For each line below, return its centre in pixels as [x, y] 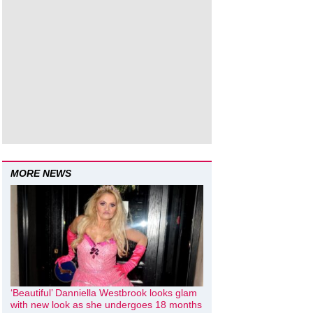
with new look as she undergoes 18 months [106, 304]
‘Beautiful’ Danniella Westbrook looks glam [104, 292]
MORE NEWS [41, 173]
